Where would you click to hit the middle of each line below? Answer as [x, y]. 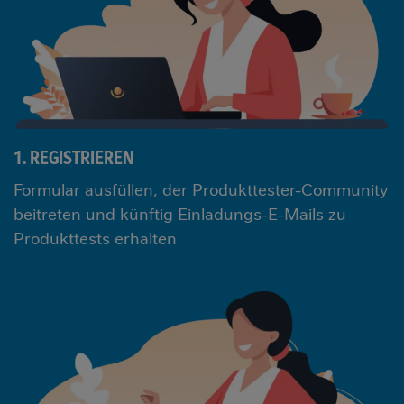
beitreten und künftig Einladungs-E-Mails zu [180, 215]
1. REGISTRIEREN [74, 158]
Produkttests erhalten [95, 239]
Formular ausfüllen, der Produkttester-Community [201, 190]
